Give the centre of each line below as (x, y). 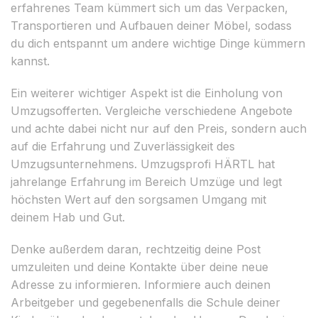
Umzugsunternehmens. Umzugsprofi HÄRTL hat (143, 164)
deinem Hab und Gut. (68, 217)
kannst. (30, 61)
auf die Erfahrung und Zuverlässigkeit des (123, 146)
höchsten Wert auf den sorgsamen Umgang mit (138, 199)
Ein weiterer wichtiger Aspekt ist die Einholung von (147, 93)
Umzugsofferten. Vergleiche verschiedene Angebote (152, 110)
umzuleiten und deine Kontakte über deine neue (139, 267)
